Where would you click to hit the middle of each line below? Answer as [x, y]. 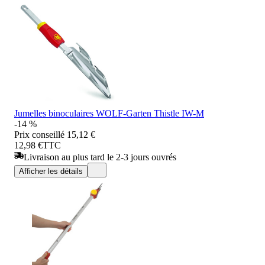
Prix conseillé [39, 134]
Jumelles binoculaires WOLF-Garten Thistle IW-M [109, 113]
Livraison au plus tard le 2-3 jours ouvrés [100, 157]
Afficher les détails [51, 171]
